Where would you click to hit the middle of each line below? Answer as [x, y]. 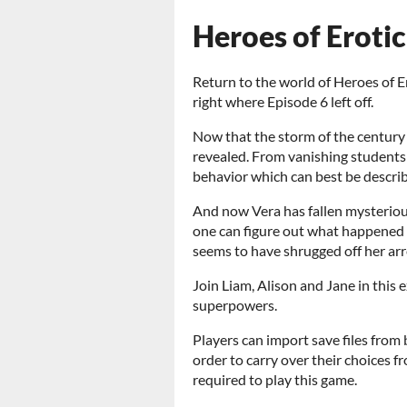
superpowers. [235, 305]
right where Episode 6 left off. [283, 101]
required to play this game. [275, 379]
